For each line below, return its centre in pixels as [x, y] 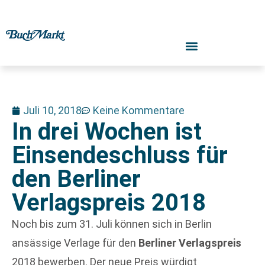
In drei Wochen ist [107, 132]
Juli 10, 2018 [52, 110]
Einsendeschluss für [120, 155]
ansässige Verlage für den [75, 243]
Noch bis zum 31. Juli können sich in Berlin [112, 224]
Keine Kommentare [139, 110]
